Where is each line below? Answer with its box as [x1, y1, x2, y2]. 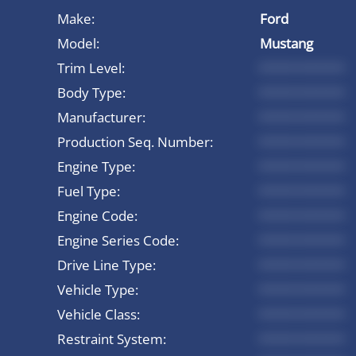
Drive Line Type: [57, 255, 156, 274]
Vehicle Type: [57, 280, 138, 299]
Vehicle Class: [57, 304, 140, 323]
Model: [57, 33, 99, 52]
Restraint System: [57, 329, 166, 348]
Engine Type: [57, 157, 135, 176]
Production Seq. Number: [57, 132, 213, 151]
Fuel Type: [57, 181, 120, 200]
